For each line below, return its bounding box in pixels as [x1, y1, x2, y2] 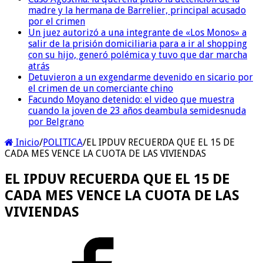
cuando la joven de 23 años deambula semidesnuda [28, 104, 246, 116]
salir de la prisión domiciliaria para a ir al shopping [28, 38, 247, 49]
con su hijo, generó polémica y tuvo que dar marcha [28, 49, 247, 60]
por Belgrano [28, 116, 84, 127]
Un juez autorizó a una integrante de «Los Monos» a [28, 26, 247, 38]
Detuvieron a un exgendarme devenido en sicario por [28, 71, 253, 83]
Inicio [14, 136, 39, 148]
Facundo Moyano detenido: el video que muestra [28, 93, 234, 105]
